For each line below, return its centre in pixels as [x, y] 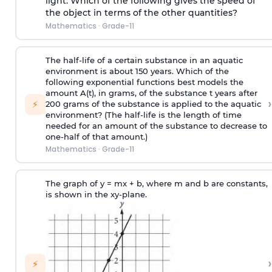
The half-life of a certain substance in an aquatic [144, 60]
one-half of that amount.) [96, 137]
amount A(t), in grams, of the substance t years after [151, 93]
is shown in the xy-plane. [96, 195]
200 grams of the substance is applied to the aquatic [153, 104]
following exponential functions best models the [144, 82]
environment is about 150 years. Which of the [137, 71]
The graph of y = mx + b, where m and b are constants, [156, 184]
